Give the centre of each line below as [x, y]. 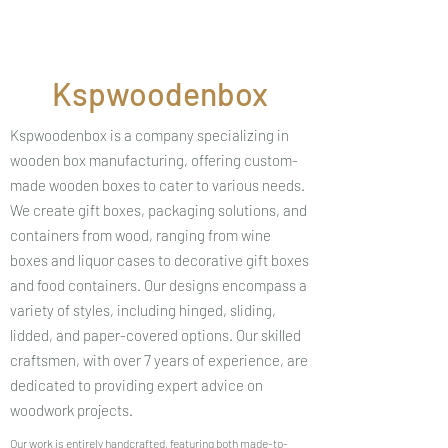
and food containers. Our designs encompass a [158, 284]
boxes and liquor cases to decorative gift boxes [159, 259]
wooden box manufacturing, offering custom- [154, 159]
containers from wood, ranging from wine [140, 234]
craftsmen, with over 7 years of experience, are [159, 359]
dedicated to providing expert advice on [136, 384]
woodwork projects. [71, 409]
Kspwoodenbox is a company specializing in [149, 134]
